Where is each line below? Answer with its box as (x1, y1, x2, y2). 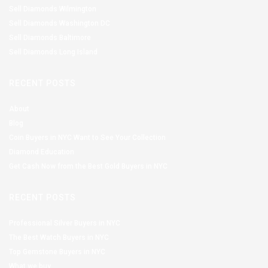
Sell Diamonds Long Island (9, 47, 98, 56)
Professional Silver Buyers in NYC (9, 218, 120, 227)
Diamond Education (9, 147, 74, 156)
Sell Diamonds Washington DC (9, 19, 110, 28)
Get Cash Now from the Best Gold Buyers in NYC (9, 162, 167, 170)
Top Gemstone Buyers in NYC (9, 247, 105, 256)
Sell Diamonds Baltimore (9, 33, 91, 42)
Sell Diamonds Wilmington (9, 4, 96, 13)
